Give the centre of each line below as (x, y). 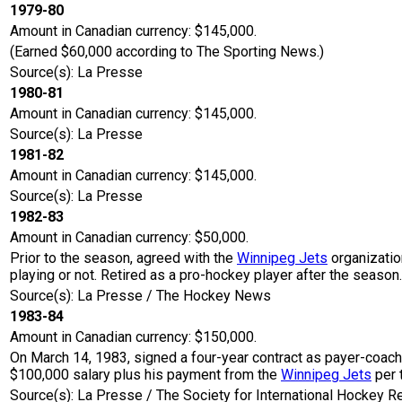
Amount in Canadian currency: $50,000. (129, 238)
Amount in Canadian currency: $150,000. (133, 337)
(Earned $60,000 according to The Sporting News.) (167, 52)
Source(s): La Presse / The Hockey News (140, 296)
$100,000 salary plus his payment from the (145, 375)
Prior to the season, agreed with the (123, 258)
